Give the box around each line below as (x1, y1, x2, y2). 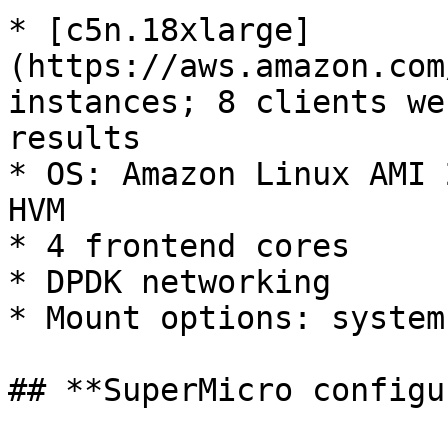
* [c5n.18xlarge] (8, 12, 312, 48)
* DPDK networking (8, 264, 331, 300)
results (8, 120, 141, 156)
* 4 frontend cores (8, 228, 350, 264)
